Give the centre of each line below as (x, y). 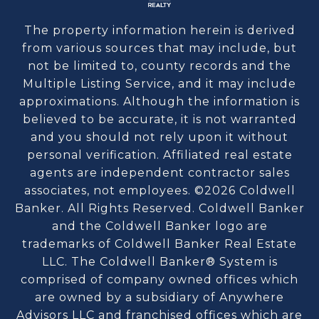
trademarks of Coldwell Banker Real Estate (159, 244)
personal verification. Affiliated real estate (159, 155)
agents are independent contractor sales (159, 173)
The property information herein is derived (159, 31)
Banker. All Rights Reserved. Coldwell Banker (159, 209)
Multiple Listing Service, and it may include (159, 84)
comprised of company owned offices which (159, 280)
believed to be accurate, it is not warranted (159, 120)
